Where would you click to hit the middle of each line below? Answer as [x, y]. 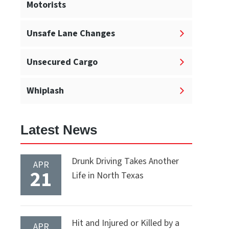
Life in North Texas [108, 176]
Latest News [59, 130]
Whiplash [45, 91]
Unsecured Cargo [62, 62]
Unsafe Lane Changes [71, 34]
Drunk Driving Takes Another [125, 162]
